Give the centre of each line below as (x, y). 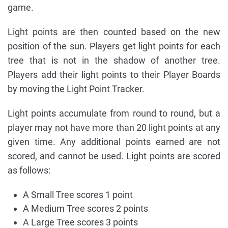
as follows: (29, 170)
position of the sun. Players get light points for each (114, 46)
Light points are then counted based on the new (114, 32)
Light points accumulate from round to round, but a (114, 113)
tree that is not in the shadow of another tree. (114, 60)
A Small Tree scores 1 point (78, 194)
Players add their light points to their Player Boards (114, 74)
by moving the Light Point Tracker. (76, 89)
